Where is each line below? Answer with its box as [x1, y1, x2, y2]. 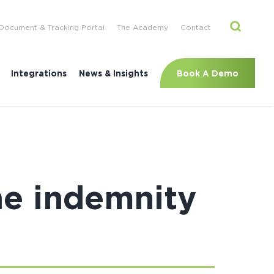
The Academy [117, 23, 169, 31]
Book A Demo [177, 68, 239, 78]
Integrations [11, 68, 67, 78]
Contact [180, 23, 212, 31]
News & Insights [79, 68, 149, 78]
